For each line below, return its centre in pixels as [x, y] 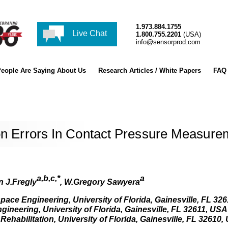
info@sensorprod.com [168, 42]
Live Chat [89, 34]
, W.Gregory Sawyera [100, 182]
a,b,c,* [48, 179]
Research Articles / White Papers [149, 70]
